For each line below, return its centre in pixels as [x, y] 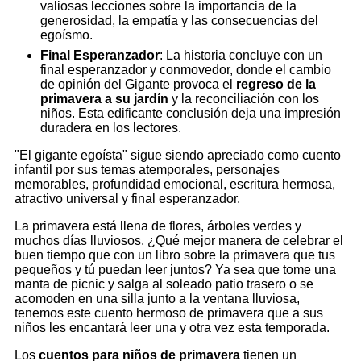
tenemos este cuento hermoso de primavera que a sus [169, 313]
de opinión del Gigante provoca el [138, 84]
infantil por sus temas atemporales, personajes [147, 169]
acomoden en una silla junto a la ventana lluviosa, [157, 298]
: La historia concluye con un [241, 55]
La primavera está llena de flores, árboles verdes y [158, 226]
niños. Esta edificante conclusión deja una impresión [191, 113]
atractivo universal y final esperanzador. [127, 198]
